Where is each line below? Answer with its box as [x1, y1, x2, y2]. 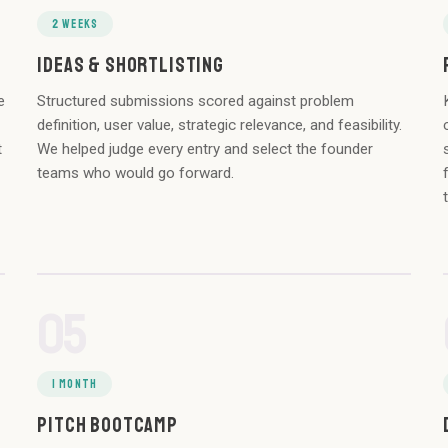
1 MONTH [51, 376, 98, 392]
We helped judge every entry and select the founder [37, 140, 374, 159]
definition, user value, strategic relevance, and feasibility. [37, 116, 403, 135]
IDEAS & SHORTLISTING [37, 52, 224, 79]
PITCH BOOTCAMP [37, 412, 178, 439]
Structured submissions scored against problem [37, 92, 355, 111]
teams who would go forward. [37, 164, 235, 183]
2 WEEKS [51, 16, 99, 32]
